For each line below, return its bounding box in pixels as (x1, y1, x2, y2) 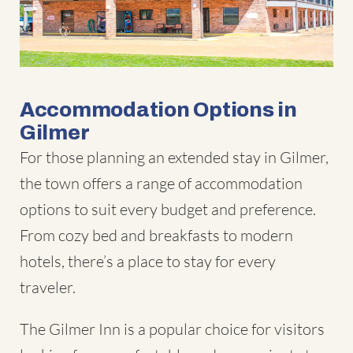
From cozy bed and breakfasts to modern (20, 225, 293, 245)
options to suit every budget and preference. (20, 199, 316, 219)
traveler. (20, 277, 76, 297)
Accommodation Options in (20, 98, 297, 121)
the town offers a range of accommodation (20, 173, 303, 193)
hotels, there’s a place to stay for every (20, 251, 276, 271)
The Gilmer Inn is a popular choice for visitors (20, 318, 325, 339)
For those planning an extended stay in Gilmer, (20, 147, 329, 167)
